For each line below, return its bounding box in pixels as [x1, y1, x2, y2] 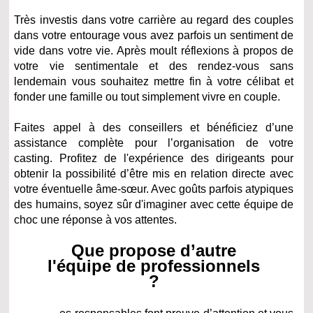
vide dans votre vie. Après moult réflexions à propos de [14, 44, 294, 57]
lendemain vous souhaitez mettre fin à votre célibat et [14, 75, 294, 87]
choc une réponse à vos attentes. [14, 213, 177, 226]
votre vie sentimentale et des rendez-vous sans [14, 59, 294, 72]
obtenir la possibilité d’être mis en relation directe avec [14, 167, 294, 180]
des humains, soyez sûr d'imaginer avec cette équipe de [14, 198, 294, 210]
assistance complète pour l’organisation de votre [14, 136, 294, 149]
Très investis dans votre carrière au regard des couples [14, 13, 294, 26]
